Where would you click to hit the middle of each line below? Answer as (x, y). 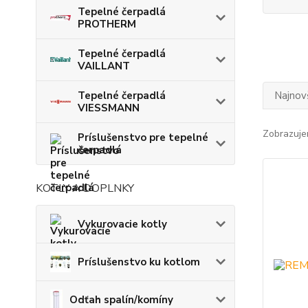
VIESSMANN (109, 108)
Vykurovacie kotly (122, 224)
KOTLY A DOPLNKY (85, 188)
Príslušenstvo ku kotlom (139, 262)
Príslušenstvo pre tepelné (143, 137)
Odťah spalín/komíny (121, 299)
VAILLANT (104, 66)
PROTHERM (107, 24)
